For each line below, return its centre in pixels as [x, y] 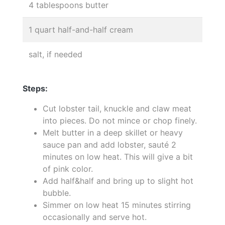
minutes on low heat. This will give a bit [118, 156]
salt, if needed [55, 54]
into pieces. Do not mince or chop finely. [120, 120]
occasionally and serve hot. [95, 217]
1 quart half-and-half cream [81, 29]
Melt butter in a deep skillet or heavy [113, 132]
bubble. [57, 193]
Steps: [35, 88]
